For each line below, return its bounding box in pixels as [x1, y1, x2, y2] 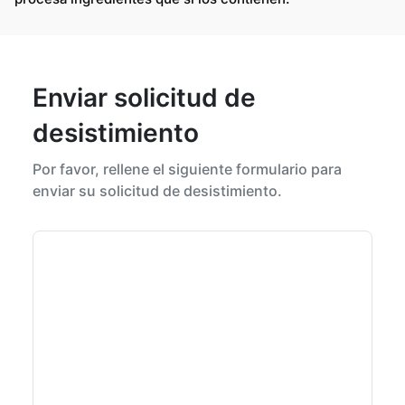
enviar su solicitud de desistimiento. [33, 181, 282, 200]
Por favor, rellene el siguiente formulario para [33, 159, 342, 178]
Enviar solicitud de [33, 81, 256, 113]
